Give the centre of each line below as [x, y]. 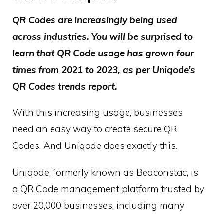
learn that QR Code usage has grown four [103, 53]
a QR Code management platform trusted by [108, 189]
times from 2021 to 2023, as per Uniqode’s [104, 69]
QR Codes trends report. [65, 86]
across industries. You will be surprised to [102, 36]
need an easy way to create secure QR [95, 129]
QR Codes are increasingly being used [95, 20]
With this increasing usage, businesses [97, 113]
